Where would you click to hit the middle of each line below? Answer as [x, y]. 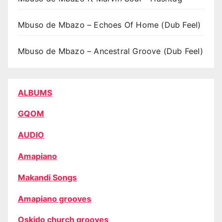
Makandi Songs [47, 177]
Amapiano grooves [55, 198]
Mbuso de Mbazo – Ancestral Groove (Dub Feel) [111, 51]
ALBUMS [35, 92]
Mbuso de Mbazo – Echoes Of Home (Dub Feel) [110, 25]
